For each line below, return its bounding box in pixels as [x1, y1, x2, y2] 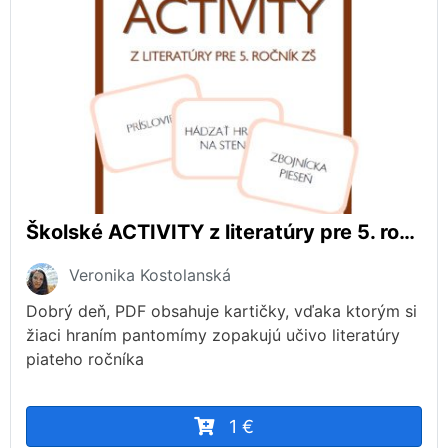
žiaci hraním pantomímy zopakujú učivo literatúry [26, 325, 400, 346]
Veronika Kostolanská [69, 265, 231, 286]
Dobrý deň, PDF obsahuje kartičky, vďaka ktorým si [26, 301, 417, 322]
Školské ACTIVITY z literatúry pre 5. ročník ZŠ [399, 220, 415, 245]
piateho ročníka [26, 349, 144, 370]
